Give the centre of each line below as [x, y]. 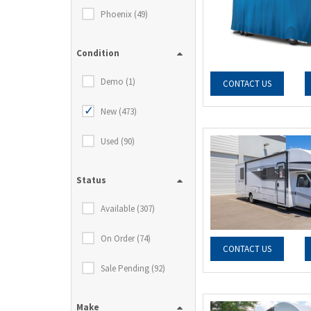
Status [91, 180]
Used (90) [118, 141]
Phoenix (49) [124, 14]
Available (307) [128, 209]
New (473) [119, 111]
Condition [98, 53]
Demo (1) [118, 82]
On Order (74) [126, 238]
